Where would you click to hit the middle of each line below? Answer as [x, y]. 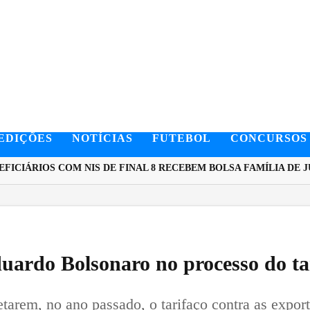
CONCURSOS [269, 138]
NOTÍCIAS [102, 138]
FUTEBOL [182, 138]
